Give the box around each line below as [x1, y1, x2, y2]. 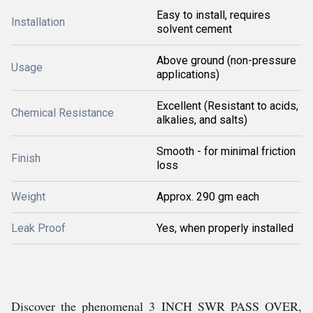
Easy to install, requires [156, 8, 270, 22]
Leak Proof [11, 221, 66, 235]
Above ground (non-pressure [156, 54, 296, 67]
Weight [11, 190, 45, 203]
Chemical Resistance [11, 106, 114, 119]
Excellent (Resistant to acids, [156, 99, 298, 112]
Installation [11, 15, 65, 29]
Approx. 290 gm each [156, 190, 259, 203]
